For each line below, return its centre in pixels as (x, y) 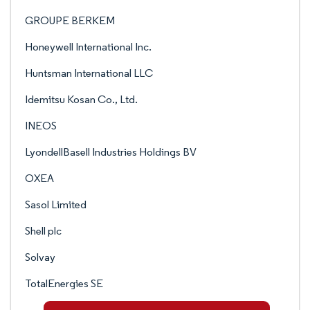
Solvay (40, 257)
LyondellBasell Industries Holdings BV (111, 152)
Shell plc (43, 231)
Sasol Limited (56, 204)
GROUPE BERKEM (70, 20)
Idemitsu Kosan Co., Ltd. (81, 99)
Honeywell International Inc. (88, 47)
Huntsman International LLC (89, 73)
